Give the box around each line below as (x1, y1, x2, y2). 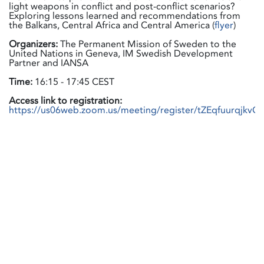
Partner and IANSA (9, 56, 88, 70)
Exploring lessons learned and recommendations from (9, 9, 240, 22)
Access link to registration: (9, 94, 122, 107)
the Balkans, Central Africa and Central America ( (9, 18, 214, 32)
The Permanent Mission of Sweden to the (58, 37, 236, 51)
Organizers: (9, 37, 58, 51)
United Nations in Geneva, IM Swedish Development (9, 47, 233, 60)
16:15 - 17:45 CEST (32, 75, 114, 88)
